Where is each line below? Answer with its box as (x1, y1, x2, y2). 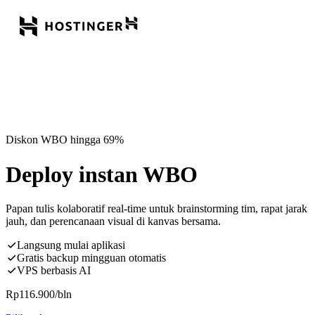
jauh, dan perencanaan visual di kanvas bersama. (6, 215, 221, 228)
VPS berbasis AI (17, 264, 91, 277)
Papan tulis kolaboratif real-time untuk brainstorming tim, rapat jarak (6, 202, 307, 215)
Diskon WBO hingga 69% (6, 134, 124, 146)
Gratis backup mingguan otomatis (17, 252, 166, 264)
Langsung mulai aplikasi (17, 239, 125, 252)
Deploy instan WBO (6, 161, 198, 187)
